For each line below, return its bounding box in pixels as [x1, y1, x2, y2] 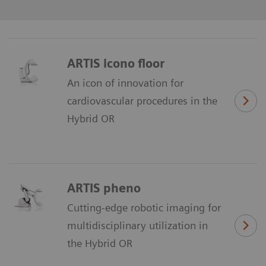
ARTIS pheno [67, 181, 141, 196]
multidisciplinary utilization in [67, 219, 208, 232]
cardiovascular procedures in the [67, 94, 217, 107]
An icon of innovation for [67, 76, 183, 89]
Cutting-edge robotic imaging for [67, 201, 221, 214]
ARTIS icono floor [67, 56, 164, 71]
